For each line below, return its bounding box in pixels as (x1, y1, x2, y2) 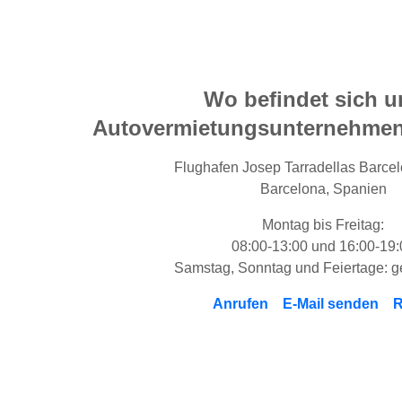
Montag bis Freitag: (262, 217, 384, 232)
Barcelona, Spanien (259, 181, 387, 197)
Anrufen (212, 296, 268, 311)
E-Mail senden (282, 296, 379, 311)
